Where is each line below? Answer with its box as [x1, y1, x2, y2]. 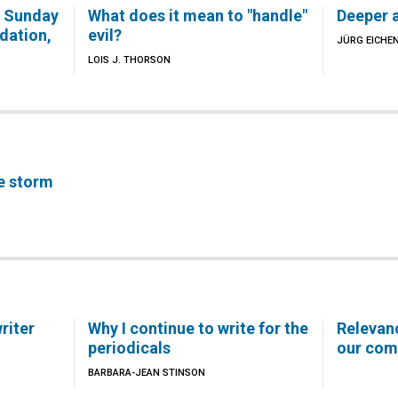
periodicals [87, 338, 171, 357]
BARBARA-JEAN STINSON [87, 367, 205, 378]
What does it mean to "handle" [87, 6, 307, 25]
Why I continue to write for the [87, 319, 308, 338]
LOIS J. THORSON [87, 54, 171, 66]
